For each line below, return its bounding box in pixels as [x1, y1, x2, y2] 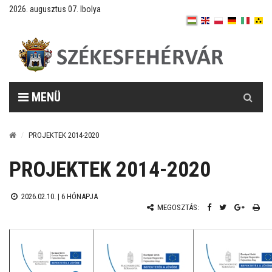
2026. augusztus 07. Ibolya [9, 4, 101, 14]
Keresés [233, 83, 264, 93]
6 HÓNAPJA [61, 192, 98, 201]
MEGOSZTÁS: [155, 203, 199, 212]
